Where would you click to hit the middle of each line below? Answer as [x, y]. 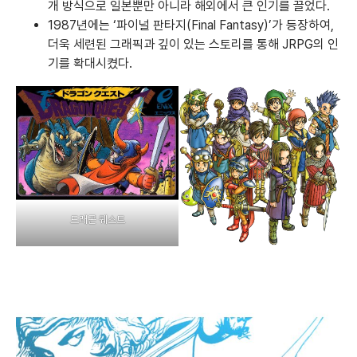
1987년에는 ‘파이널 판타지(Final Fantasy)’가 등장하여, [191, 25]
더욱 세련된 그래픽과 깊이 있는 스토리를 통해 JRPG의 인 [193, 44]
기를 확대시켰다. [90, 63]
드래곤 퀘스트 [97, 220]
